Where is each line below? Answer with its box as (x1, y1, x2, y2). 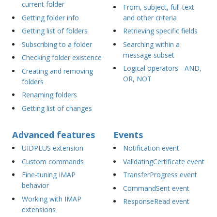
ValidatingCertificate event (123, 156, 204, 166)
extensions (21, 204, 56, 214)
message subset (123, 50, 174, 60)
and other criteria (123, 13, 177, 22)
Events (113, 129, 143, 141)
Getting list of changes (21, 104, 92, 113)
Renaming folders (21, 90, 77, 100)
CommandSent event (123, 183, 189, 193)
